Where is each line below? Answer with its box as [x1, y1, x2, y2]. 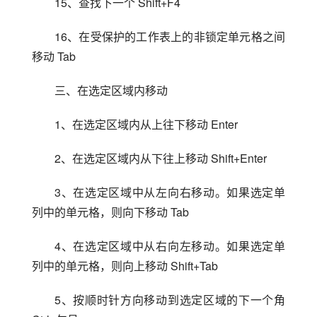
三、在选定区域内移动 [54, 82, 168, 98]
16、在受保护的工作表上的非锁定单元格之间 [54, 28, 285, 45]
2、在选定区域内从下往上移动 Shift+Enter [54, 150, 267, 166]
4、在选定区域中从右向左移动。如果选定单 [54, 238, 285, 254]
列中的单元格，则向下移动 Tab [32, 204, 189, 220]
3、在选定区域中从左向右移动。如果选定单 [54, 184, 285, 200]
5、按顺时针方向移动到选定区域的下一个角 [54, 292, 285, 308]
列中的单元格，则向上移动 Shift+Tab [32, 258, 218, 274]
